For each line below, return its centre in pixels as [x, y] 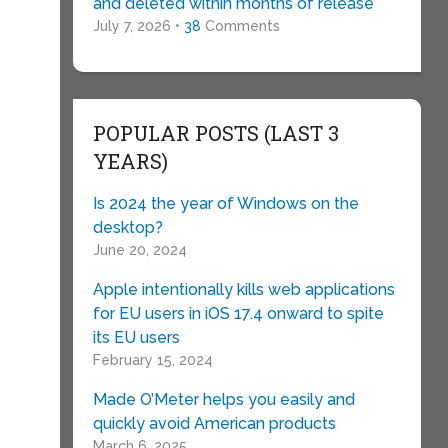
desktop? [127, 227]
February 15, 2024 [152, 360]
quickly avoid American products [214, 423]
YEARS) [130, 161]
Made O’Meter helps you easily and [223, 399]
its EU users [136, 337]
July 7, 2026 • [138, 26]
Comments [240, 26]
